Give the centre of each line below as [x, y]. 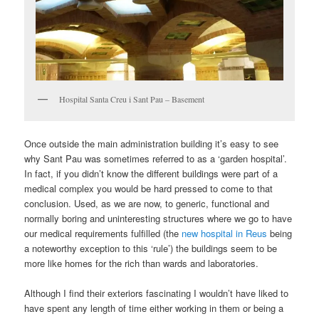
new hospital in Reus [225, 233]
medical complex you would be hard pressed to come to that [149, 188]
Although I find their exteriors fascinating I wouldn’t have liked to [157, 293]
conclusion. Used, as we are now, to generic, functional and [147, 203]
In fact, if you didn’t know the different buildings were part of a [151, 173]
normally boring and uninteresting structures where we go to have [158, 218]
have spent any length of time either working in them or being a [154, 308]
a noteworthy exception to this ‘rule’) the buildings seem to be [151, 248]
